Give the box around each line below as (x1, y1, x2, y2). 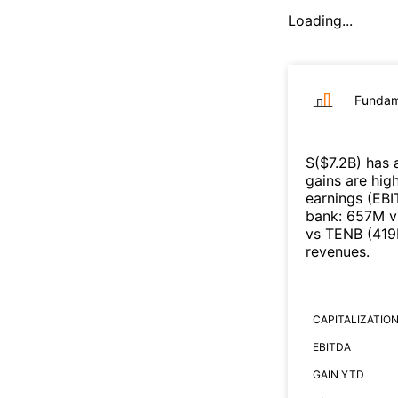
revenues (306, 242, 366, 260)
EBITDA (313, 339, 351, 354)
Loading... (288, 11, 353, 29)
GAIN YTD (313, 367, 364, 381)
